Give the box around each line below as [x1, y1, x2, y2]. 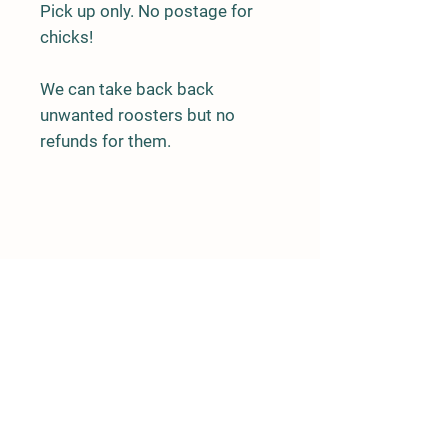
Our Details [105, 379, 218, 400]
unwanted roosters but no [40, 104, 235, 125]
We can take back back [40, 78, 214, 99]
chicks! [40, 26, 93, 47]
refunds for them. [40, 130, 171, 151]
